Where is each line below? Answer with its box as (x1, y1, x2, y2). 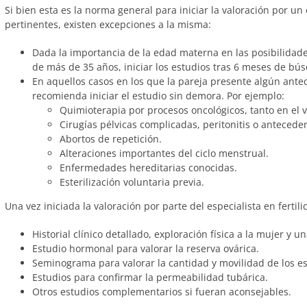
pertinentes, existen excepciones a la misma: (5, 18, 211, 31)
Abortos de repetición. (60, 132, 162, 145)
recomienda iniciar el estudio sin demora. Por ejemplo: (32, 89, 284, 102)
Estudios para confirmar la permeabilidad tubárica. (32, 271, 268, 284)
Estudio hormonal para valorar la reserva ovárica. (32, 242, 259, 255)
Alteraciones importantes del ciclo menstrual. (60, 147, 269, 160)
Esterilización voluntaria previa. (60, 175, 204, 188)
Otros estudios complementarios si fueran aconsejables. (32, 285, 291, 298)
